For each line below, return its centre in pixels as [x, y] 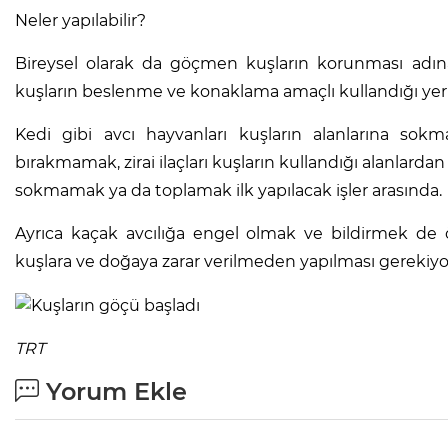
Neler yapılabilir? [80, 20]
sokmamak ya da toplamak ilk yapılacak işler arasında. [228, 190]
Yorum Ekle [113, 391]
